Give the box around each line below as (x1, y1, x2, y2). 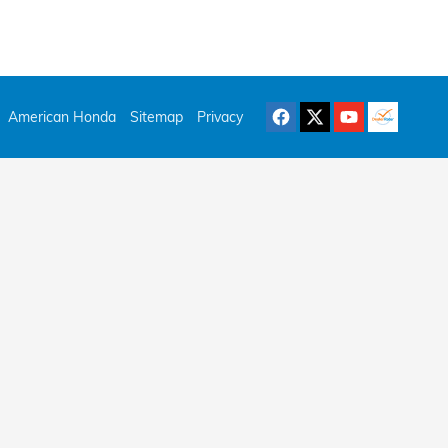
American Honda (8, 107, 116, 126)
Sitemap (130, 107, 183, 126)
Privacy (197, 107, 243, 126)
